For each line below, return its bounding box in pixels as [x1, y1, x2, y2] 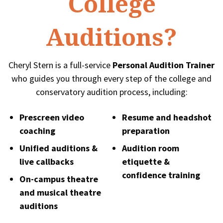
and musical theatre [19, 186, 101, 198]
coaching [19, 124, 55, 136]
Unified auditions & [19, 142, 98, 154]
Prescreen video [19, 111, 84, 123]
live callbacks [19, 155, 74, 167]
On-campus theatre [19, 173, 98, 185]
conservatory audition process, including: [35, 86, 188, 98]
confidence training [122, 169, 200, 181]
